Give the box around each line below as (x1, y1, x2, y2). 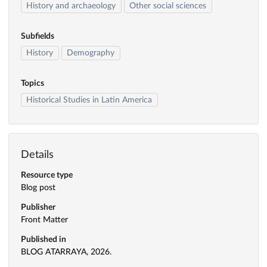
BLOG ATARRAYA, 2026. (21, 247, 111, 256)
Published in (21, 235, 66, 244)
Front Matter (21, 216, 68, 225)
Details (21, 149, 54, 160)
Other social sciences (129, 2, 207, 11)
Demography (67, 48, 115, 57)
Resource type (21, 171, 73, 180)
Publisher (21, 203, 55, 212)
